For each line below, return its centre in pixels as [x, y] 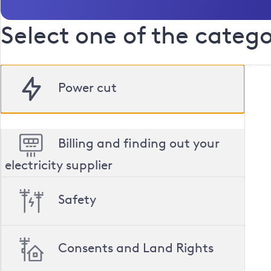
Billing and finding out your [139, 143]
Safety [77, 199]
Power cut [87, 87]
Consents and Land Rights [136, 247]
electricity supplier [59, 165]
